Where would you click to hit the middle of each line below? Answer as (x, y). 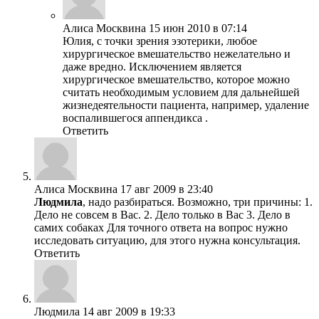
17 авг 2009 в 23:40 (167, 189)
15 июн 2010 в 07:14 (198, 28)
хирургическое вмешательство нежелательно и (177, 54)
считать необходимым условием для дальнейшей (181, 93)
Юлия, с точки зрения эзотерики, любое (160, 41)
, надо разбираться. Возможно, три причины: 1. (198, 202)
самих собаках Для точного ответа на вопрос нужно (161, 228)
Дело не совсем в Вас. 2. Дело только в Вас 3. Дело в (162, 215)
